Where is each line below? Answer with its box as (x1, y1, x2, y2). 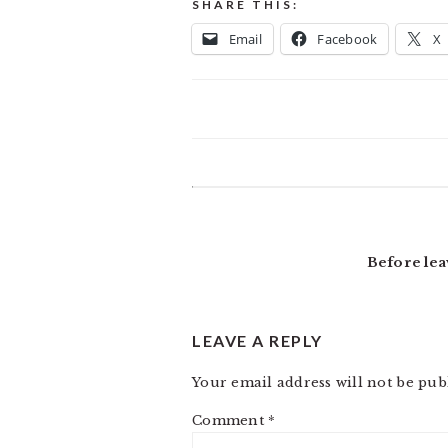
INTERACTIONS (191, 227, 374, 251)
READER (191, 191, 287, 215)
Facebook (317, 30, 378, 48)
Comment (192, 412, 269, 429)
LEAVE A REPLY (192, 331, 323, 350)
